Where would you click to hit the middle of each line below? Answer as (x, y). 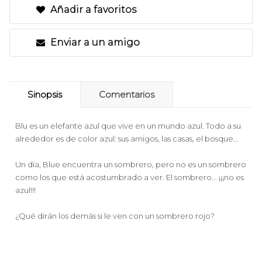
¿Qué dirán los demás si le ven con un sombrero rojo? (115, 216)
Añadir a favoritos (92, 10)
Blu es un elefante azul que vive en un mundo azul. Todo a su (128, 126)
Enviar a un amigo (94, 42)
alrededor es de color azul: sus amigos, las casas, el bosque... (127, 139)
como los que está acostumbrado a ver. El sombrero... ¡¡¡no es (130, 177)
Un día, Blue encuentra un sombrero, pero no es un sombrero (131, 164)
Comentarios (127, 94)
